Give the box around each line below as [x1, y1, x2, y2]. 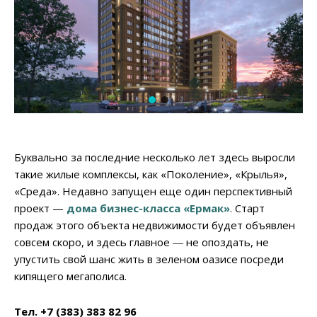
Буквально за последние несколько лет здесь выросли [14, 149, 295, 164]
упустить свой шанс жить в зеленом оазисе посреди [14, 251, 284, 266]
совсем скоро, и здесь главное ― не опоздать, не [14, 234, 269, 249]
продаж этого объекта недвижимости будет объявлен [14, 217, 295, 232]
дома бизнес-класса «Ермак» [67, 200, 230, 215]
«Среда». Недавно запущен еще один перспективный [14, 183, 292, 198]
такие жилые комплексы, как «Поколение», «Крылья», [14, 166, 287, 181]
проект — [14, 200, 67, 215]
